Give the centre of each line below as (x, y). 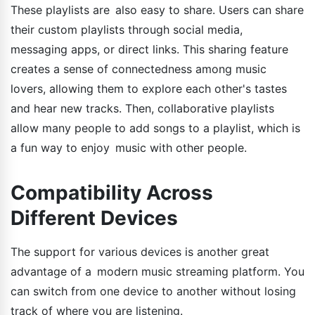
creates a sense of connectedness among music (139, 69)
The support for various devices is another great (140, 252)
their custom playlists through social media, (129, 30)
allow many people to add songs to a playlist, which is (155, 128)
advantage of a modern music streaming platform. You (157, 272)
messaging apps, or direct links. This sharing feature (152, 50)
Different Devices (94, 218)
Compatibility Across (117, 193)
